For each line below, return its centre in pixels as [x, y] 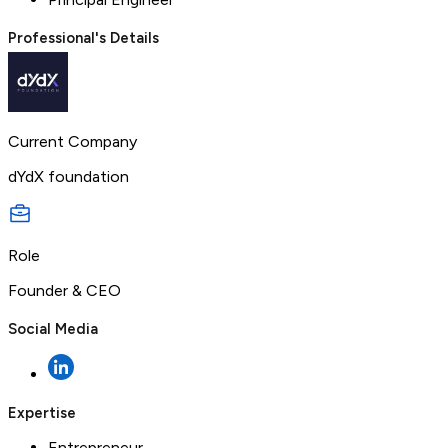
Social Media [53, 328]
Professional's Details [83, 37]
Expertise [42, 412]
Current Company [72, 141]
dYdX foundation [68, 176]
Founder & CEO [64, 290]
